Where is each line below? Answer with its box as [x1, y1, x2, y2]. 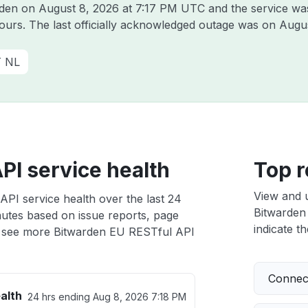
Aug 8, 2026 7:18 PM [92, 291, 186, 302]
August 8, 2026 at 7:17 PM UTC [38, 1, 205, 15]
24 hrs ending [27, 291, 93, 302]
